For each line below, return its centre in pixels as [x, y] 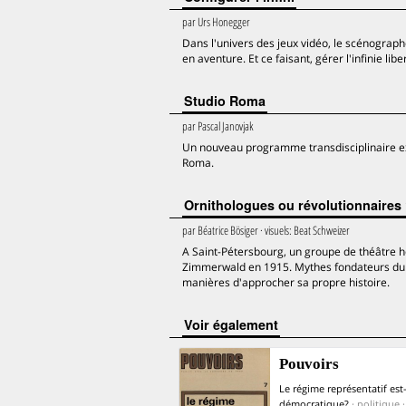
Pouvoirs [309, 364]
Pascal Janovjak [226, 126]
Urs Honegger [224, 22]
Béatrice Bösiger [228, 230]
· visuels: [276, 230]
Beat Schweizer [322, 230]
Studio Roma [225, 101]
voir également [235, 324]
